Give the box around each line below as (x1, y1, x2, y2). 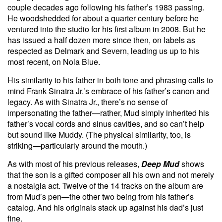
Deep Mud (141, 158, 179, 169)
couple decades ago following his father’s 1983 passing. (7, 1, 204, 13)
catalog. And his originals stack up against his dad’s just (7, 201, 203, 213)
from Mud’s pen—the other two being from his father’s (7, 190, 194, 202)
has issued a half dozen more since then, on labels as (7, 34, 195, 46)
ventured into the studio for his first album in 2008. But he (7, 23, 206, 35)
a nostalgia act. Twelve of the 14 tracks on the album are (7, 179, 203, 191)
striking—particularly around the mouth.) (7, 139, 147, 151)
